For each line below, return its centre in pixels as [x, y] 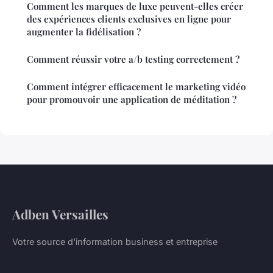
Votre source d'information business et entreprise [115, 241]
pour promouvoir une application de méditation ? [132, 99]
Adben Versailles [60, 214]
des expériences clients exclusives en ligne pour [129, 19]
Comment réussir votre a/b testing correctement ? [133, 59]
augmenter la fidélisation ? [84, 31]
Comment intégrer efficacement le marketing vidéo [136, 86]
